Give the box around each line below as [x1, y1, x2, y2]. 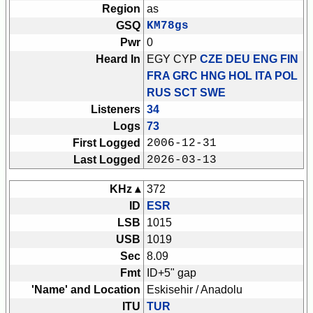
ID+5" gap [147, 267, 196, 279]
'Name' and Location [31, 284, 140, 296]
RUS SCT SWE [147, 87, 226, 99]
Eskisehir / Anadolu [147, 284, 242, 296]
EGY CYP [147, 53, 200, 66]
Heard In [96, 53, 140, 66]
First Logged [73, 137, 140, 150]
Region [102, 3, 140, 15]
